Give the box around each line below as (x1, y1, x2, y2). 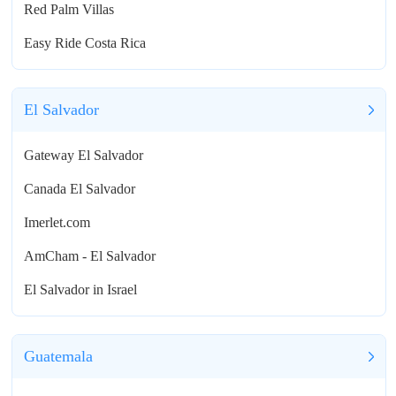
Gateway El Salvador (24, 148, 144, 164)
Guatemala (24, 347, 94, 366)
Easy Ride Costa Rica (24, 35, 147, 51)
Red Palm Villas (24, 2, 115, 18)
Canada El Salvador (24, 181, 136, 197)
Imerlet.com (24, 215, 91, 231)
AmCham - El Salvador (24, 248, 156, 264)
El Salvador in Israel (24, 282, 138, 298)
